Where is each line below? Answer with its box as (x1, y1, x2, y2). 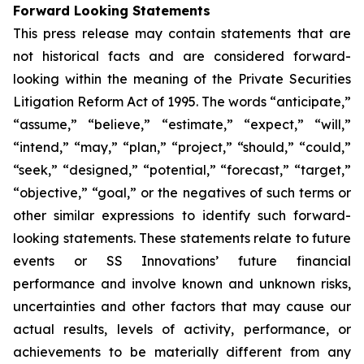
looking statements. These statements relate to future (13, 230, 351, 246)
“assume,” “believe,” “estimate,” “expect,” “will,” (13, 116, 351, 132)
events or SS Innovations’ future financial (13, 253, 351, 269)
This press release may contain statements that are (13, 25, 351, 41)
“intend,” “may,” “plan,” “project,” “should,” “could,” (13, 139, 351, 155)
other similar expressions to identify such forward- (13, 207, 351, 223)
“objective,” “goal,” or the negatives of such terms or (13, 184, 351, 201)
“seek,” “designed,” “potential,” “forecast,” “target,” (13, 162, 351, 178)
